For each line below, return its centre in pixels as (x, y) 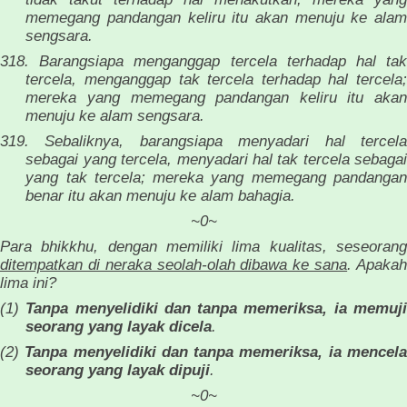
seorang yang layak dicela (119, 326)
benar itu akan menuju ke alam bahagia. (161, 195)
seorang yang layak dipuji (118, 369)
